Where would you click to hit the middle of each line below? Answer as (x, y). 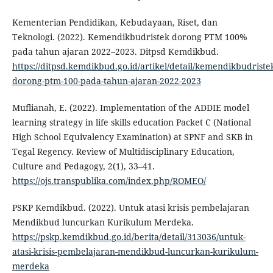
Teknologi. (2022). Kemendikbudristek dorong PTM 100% (129, 37)
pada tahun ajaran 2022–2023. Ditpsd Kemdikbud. (115, 52)
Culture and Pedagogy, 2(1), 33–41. (83, 166)
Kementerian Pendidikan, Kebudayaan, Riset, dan (115, 23)
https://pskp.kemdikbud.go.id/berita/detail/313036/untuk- (129, 237)
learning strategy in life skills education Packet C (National (131, 122)
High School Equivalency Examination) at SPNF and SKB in (132, 137)
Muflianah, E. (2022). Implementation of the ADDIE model (130, 108)
